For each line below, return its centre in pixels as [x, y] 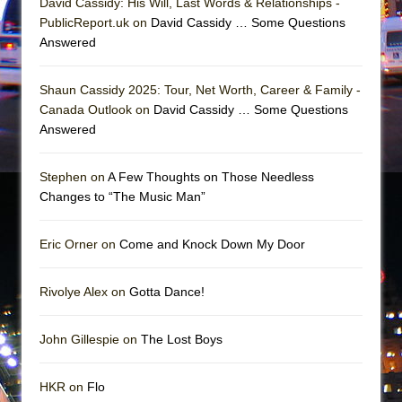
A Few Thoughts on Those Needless [211, 176]
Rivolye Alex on [84, 291]
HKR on [63, 386]
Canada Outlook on [96, 109]
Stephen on [74, 176]
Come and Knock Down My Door [212, 244]
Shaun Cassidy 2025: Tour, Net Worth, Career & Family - [200, 89]
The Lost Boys [182, 339]
